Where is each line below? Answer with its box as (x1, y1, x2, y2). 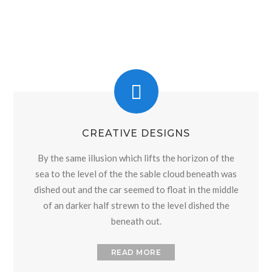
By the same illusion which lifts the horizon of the (38, 152, 234, 163)
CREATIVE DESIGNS (82, 127, 190, 139)
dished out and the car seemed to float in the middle (33, 183, 239, 195)
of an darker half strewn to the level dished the (42, 199, 229, 211)
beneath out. (110, 215, 161, 226)
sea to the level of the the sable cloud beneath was (35, 168, 237, 179)
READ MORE (110, 247, 161, 257)
